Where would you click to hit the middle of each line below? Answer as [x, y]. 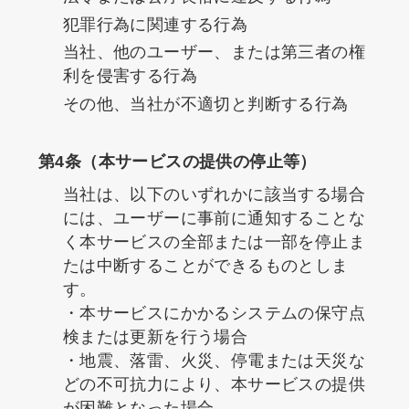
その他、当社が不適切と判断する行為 [205, 104]
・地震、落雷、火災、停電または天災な [214, 360]
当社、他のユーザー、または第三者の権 [214, 52]
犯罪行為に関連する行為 [155, 24]
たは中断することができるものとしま [205, 265]
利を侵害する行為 [130, 76]
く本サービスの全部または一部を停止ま [214, 241]
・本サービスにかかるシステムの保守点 [214, 313]
